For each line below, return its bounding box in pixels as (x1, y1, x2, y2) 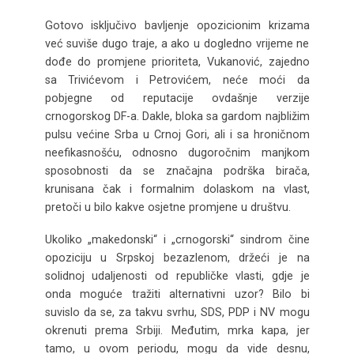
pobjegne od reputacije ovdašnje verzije (44, 91, 310, 104)
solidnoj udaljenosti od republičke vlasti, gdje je (44, 269, 310, 282)
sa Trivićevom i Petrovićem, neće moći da (44, 73, 310, 86)
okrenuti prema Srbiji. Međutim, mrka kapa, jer (44, 323, 310, 337)
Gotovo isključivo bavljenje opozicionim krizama (44, 18, 310, 32)
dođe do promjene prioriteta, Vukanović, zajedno (44, 55, 310, 68)
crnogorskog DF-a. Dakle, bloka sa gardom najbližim (44, 109, 310, 122)
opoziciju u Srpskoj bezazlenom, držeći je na (44, 250, 310, 264)
